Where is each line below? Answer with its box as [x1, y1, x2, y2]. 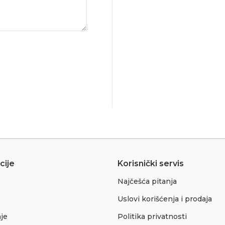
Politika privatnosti [118, 211, 187, 221]
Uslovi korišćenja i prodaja [118, 194, 212, 203]
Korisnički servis [118, 158, 184, 168]
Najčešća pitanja [118, 176, 177, 186]
